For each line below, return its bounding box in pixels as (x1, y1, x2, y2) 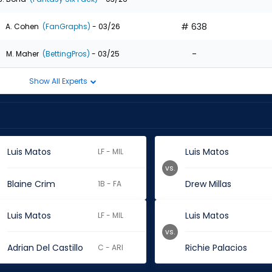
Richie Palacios (185, 242, 248, 254)
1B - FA (98, 178, 122, 189)
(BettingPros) (40, 48, 90, 59)
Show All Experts (29, 75, 89, 86)
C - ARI (98, 242, 124, 253)
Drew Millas (185, 178, 232, 190)
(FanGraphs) (40, 21, 90, 32)
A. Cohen (5, 21, 39, 32)
